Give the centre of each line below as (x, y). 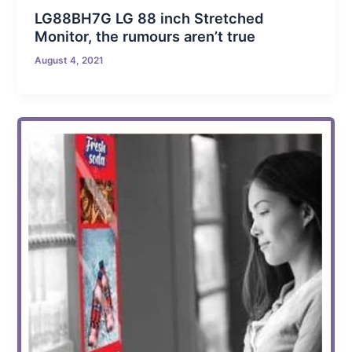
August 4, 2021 (70, 61)
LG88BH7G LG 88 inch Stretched (149, 18)
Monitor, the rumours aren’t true (145, 37)
